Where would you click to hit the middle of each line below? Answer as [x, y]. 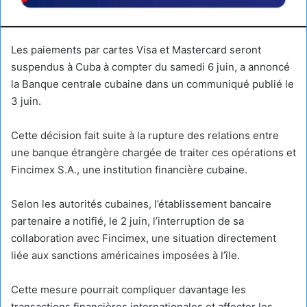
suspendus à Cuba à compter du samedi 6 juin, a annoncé [150, 66]
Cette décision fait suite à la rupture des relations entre [145, 135]
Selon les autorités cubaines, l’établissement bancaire [141, 204]
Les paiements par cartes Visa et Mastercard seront [136, 49]
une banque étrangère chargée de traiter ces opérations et [153, 152]
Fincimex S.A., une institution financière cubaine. [129, 169]
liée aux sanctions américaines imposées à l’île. [125, 255]
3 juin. [26, 101]
